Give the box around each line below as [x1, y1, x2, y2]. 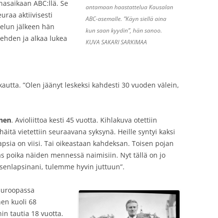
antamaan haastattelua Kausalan [85, 3, 173, 11]
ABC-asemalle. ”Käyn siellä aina [85, 15, 166, 23]
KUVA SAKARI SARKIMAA [85, 38, 147, 46]
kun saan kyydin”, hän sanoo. [85, 26, 162, 35]
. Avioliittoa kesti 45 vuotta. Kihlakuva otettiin [11, 115, 157, 125]
